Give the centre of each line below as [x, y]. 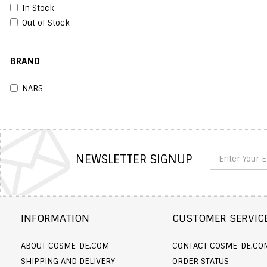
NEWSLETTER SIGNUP [133, 159]
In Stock [38, 8]
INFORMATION [55, 218]
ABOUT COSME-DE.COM [65, 246]
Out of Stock [46, 23]
